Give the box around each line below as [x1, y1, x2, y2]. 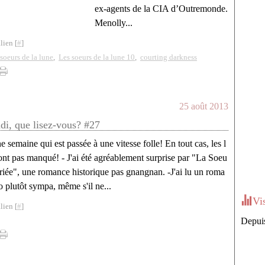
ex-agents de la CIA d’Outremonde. [95, 4, 228, 14]
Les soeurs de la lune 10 [59, 53, 135, 62]
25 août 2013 [179, 101, 228, 111]
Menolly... [95, 18, 132, 28]
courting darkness [140, 53, 197, 62]
